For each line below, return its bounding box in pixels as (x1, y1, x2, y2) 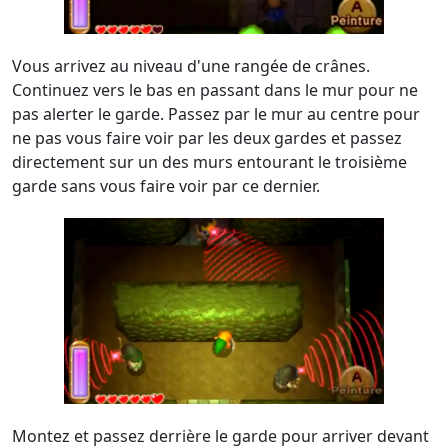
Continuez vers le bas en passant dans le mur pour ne (12, 79, 418, 101)
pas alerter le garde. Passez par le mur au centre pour (12, 103, 420, 125)
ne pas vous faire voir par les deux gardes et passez (12, 127, 402, 149)
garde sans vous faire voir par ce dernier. (12, 175, 320, 197)
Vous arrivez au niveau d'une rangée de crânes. (12, 55, 370, 77)
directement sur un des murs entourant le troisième (12, 151, 407, 173)
